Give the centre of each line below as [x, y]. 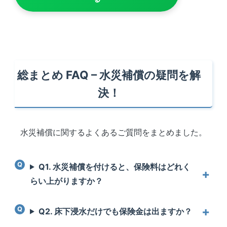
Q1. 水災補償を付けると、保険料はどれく [114, 166]
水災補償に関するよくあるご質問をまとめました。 [113, 132]
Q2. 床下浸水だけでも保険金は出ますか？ [115, 211]
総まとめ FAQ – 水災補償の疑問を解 [109, 75]
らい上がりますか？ [66, 181]
